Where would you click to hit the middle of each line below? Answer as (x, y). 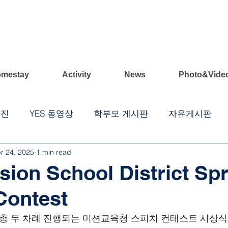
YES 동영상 (51, 113)
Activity (77, 75)
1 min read (54, 152)
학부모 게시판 (121, 113)
